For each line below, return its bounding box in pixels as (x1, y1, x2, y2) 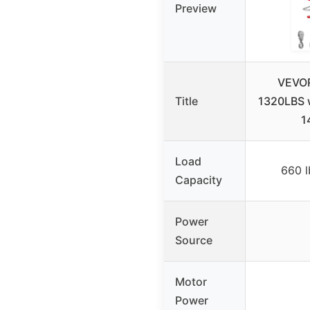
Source (175, 233, 212, 248)
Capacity (175, 173, 222, 188)
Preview (175, 1, 217, 16)
